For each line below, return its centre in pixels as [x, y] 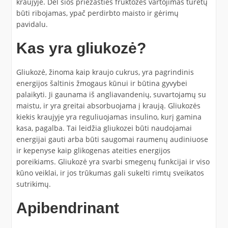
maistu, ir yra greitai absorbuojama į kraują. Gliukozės [108, 106]
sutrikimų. [33, 184]
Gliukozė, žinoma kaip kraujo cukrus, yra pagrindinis [105, 72]
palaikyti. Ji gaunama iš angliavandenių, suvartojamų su [111, 94]
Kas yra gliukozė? [81, 48]
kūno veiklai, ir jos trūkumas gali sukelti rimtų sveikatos [110, 173]
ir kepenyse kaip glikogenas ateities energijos [93, 150]
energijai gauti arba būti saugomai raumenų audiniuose [112, 139]
